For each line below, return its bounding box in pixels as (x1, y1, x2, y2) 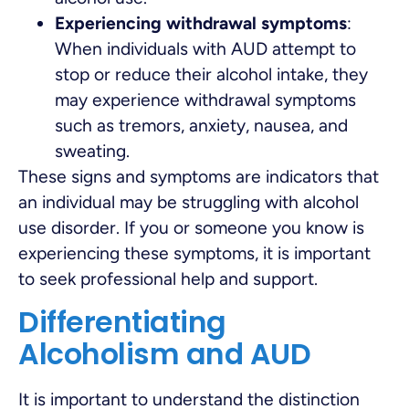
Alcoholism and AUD (18, 333, 310, 374)
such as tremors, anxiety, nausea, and (55, 115, 348, 137)
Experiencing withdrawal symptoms (55, 13, 347, 35)
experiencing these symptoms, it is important (18, 243, 371, 265)
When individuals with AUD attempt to (55, 38, 356, 60)
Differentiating (18, 301, 226, 342)
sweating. (55, 141, 130, 163)
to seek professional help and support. (18, 268, 318, 290)
